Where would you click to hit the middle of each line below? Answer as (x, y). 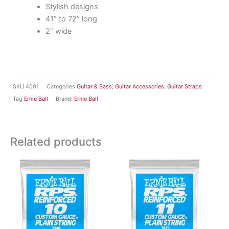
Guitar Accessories (140, 87)
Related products (56, 141)
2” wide (58, 31)
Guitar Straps (185, 87)
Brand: (65, 99)
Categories (61, 87)
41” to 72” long (71, 19)
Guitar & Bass (94, 87)
